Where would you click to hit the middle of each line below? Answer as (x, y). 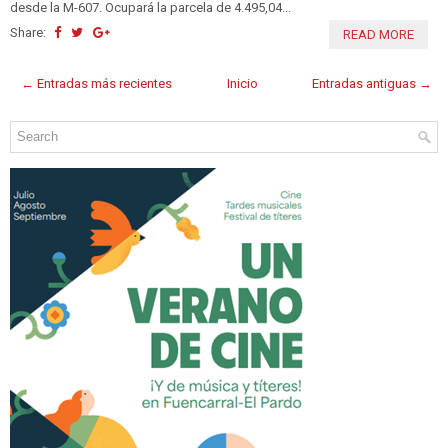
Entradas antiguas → (372, 83)
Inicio (242, 83)
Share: (29, 32)
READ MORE (378, 34)
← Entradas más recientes (96, 83)
